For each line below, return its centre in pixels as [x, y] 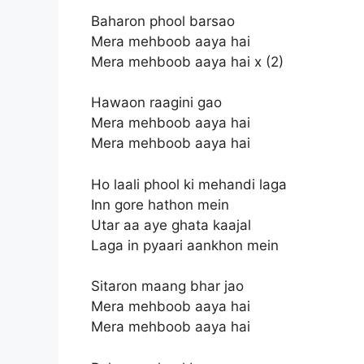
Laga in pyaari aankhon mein [185, 245]
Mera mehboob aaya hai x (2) [187, 61]
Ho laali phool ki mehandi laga [189, 184]
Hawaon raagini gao [156, 102]
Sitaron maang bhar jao [167, 286]
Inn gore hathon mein [160, 204]
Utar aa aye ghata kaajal [171, 225]
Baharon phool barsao [163, 21]
